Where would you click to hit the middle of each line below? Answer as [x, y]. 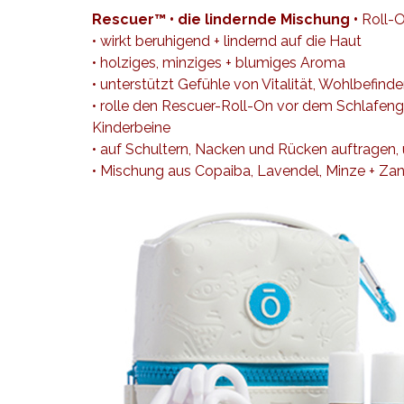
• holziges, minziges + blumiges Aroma [219, 63]
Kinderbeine [133, 128]
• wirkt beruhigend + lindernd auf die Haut [227, 41]
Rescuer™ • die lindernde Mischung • [225, 19]
